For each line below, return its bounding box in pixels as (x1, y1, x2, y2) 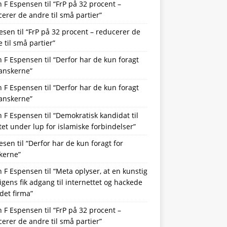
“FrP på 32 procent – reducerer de (25, 26, 140, 36)
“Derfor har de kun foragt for (25, 138, 123, 148)
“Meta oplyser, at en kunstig (53, 166, 147, 176)
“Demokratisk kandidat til (53, 110, 138, 120)
